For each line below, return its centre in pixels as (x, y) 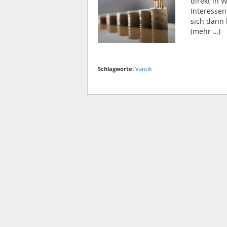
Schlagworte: (116, 69)
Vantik (144, 69)
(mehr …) (206, 31)
